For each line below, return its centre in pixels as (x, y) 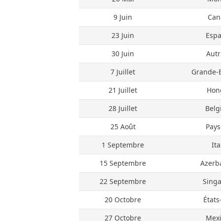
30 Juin (123, 54)
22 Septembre (123, 181)
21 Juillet (123, 90)
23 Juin (123, 35)
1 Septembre (123, 145)
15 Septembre (123, 163)
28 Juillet (123, 108)
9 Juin (123, 17)
